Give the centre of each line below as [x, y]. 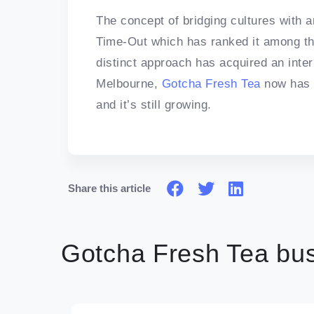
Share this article [109, 189]
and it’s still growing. [154, 105]
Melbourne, [129, 84]
